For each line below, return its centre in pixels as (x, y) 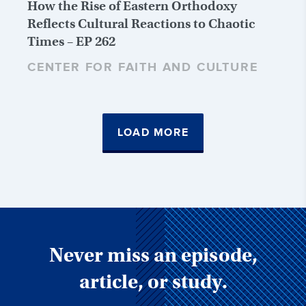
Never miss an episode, (153, 255)
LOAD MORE (153, 133)
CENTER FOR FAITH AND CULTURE (143, 67)
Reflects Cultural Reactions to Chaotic (141, 23)
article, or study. (153, 281)
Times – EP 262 (71, 41)
